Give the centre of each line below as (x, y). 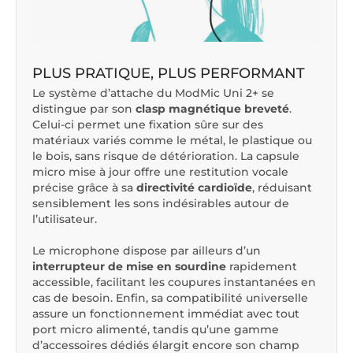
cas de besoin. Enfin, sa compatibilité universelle (170, 298)
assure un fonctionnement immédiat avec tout (166, 314)
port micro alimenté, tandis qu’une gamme (156, 330)
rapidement (262, 267)
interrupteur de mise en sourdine (129, 267)
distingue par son (84, 109)
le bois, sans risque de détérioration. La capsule (166, 156)
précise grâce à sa (84, 188)
